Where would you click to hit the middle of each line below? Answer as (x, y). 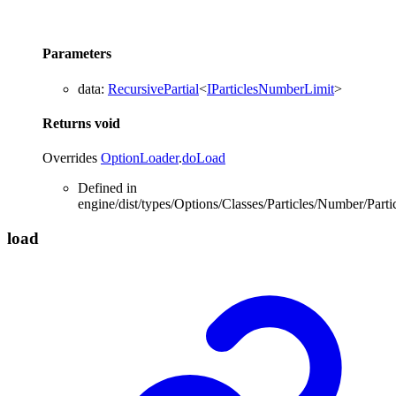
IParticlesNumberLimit (270, 88)
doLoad (204, 158)
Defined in (107, 188)
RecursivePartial (153, 88)
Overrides (72, 158)
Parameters (77, 54)
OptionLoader (140, 158)
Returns (69, 123)
